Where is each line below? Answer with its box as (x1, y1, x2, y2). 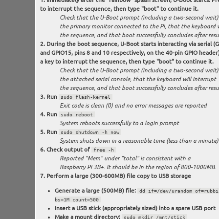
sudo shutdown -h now (60, 129, 119, 135)
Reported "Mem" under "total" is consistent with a (59, 155, 191, 162)
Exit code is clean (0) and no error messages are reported (59, 103, 207, 109)
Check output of (46, 146, 91, 153)
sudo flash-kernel (60, 94, 110, 100)
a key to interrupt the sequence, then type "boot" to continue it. (40, 58, 214, 65)
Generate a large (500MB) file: (54, 187, 137, 194)
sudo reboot (60, 111, 93, 118)
